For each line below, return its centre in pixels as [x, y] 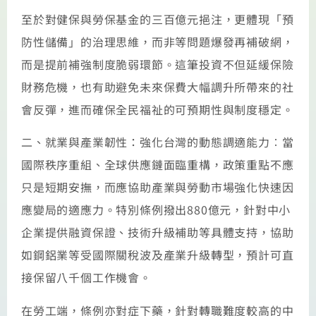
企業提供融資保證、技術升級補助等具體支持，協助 [158, 232]
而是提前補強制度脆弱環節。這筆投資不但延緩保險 [158, 64]
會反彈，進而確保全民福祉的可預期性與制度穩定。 [158, 109]
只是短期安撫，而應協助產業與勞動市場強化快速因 [158, 187]
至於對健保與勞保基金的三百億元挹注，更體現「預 [158, 19]
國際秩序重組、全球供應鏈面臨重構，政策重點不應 [158, 165]
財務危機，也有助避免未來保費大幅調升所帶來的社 [158, 86]
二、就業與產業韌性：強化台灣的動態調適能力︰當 [158, 142]
